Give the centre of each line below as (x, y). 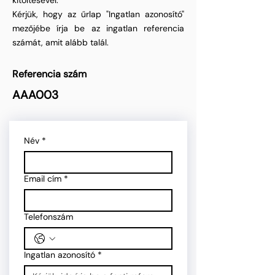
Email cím (43, 179)
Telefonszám (48, 217)
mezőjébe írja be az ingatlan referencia (98, 28)
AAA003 (35, 95)
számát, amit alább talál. (60, 42)
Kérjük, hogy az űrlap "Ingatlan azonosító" (98, 14)
